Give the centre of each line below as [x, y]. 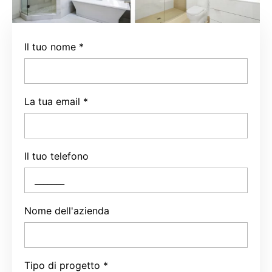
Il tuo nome [50, 40]
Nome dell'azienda [67, 204]
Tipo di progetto [62, 258]
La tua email [52, 94]
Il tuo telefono [56, 149]
